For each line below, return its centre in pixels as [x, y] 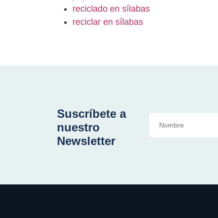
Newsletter [86, 141]
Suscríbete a [91, 114]
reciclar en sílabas [108, 22]
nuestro [78, 127]
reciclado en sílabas [111, 9]
